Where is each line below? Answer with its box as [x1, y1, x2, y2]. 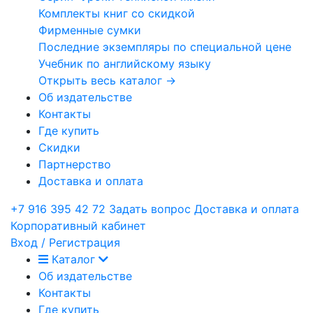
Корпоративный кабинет [10, 219, 146, 233]
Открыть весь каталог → [38, 73, 176, 88]
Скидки [38, 140, 80, 155]
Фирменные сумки [38, 23, 141, 38]
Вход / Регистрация [10, 235, 120, 250]
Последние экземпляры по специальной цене [38, 40, 291, 54]
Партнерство [38, 157, 111, 172]
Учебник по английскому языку [38, 57, 211, 71]
